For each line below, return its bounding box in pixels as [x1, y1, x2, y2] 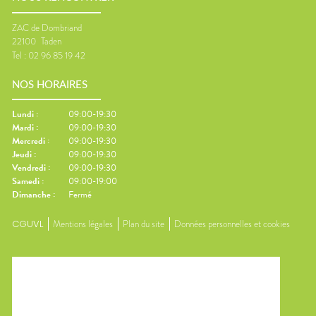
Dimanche [12, 188, 51, 202]
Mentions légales [53, 217, 113, 231]
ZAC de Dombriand [12, 20, 82, 35]
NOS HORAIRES [12, 79, 87, 90]
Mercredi [12, 134, 45, 149]
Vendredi [12, 161, 46, 176]
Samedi [12, 174, 39, 189]
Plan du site [123, 217, 164, 231]
